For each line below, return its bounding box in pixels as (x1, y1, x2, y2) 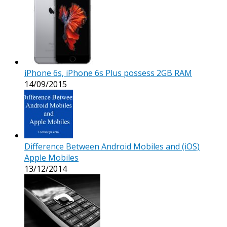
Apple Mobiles (24, 152, 79, 163)
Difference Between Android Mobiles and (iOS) (24, 140, 200, 152)
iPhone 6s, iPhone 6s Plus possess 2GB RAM (24, 67, 192, 79)
